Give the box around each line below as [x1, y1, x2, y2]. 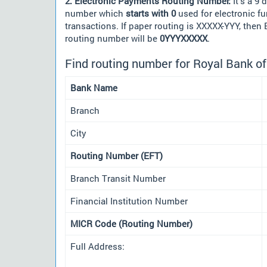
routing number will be [65, 32, 160, 44]
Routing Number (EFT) [70, 149, 163, 162]
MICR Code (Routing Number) [70, 217, 193, 229]
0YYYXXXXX [160, 32, 207, 44]
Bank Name [70, 81, 117, 94]
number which [65, 7, 126, 19]
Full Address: [70, 240, 125, 252]
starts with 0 [126, 7, 176, 19]
